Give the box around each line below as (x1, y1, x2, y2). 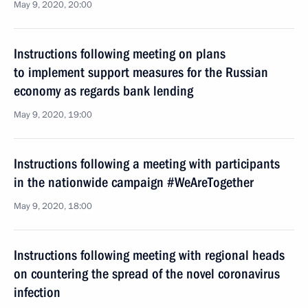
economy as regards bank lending (14, 82, 193, 99)
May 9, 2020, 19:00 (14, 109, 92, 121)
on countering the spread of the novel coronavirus (14, 265, 280, 282)
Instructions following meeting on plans (14, 45, 225, 62)
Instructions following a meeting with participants (14, 155, 280, 172)
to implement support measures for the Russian (14, 64, 268, 80)
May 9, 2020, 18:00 (14, 200, 92, 212)
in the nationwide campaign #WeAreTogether (14, 174, 254, 190)
